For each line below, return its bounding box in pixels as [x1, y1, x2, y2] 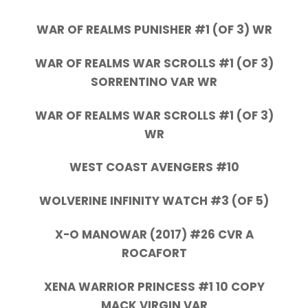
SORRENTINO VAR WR [91, 73, 217, 90]
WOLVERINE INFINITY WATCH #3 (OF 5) [39, 192, 269, 210]
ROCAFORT [121, 245, 187, 262]
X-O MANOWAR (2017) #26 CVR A [54, 226, 254, 243]
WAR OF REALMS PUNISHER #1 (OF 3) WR [36, 21, 272, 38]
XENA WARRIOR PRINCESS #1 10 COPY [43, 278, 265, 295]
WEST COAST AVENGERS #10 [69, 159, 239, 176]
